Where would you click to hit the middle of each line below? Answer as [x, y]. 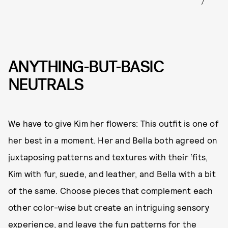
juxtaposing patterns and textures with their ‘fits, [108, 157]
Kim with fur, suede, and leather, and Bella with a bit [112, 174]
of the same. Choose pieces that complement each [111, 191]
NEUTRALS [46, 84]
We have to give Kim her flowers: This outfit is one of [113, 123]
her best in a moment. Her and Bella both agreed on [113, 140]
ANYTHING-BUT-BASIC [86, 67]
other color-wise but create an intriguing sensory [109, 207]
